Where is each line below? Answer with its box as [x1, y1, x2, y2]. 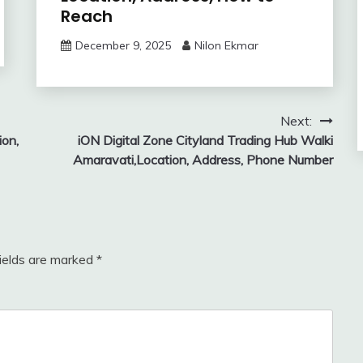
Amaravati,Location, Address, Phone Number [72, 151, 333, 168]
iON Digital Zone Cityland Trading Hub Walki [77, 131, 333, 148]
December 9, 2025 [75, 37, 171, 53]
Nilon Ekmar [194, 37, 258, 53]
